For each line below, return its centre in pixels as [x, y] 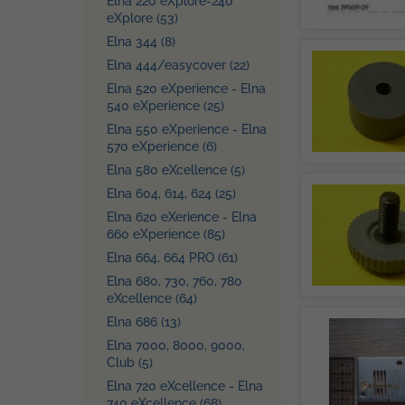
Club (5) [130, 363]
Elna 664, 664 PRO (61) [172, 258]
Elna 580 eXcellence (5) [176, 170]
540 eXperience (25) [165, 106]
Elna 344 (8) [141, 42]
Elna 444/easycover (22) [178, 65]
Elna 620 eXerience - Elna [182, 217]
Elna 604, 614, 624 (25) [171, 193]
